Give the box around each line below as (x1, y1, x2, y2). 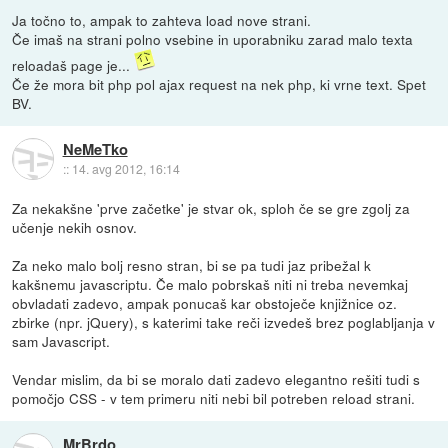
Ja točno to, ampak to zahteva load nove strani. (12, 10, 312, 31)
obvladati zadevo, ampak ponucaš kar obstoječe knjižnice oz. (12, 293, 398, 314)
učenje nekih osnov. (12, 217, 138, 238)
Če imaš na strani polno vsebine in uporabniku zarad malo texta (12, 29, 414, 50)
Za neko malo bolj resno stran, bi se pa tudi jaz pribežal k (12, 255, 372, 276)
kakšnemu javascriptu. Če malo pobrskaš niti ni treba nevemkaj (12, 274, 409, 295)
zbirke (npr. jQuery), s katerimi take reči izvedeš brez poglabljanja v (12, 312, 436, 333)
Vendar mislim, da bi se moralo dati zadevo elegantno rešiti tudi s (12, 369, 421, 390)
